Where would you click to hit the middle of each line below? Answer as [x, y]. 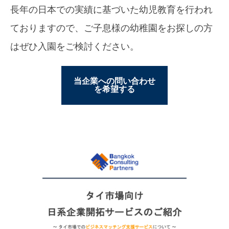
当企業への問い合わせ [114, 81]
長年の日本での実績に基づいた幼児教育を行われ [111, 10]
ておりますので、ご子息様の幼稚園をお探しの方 [111, 28]
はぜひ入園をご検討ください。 [75, 47]
